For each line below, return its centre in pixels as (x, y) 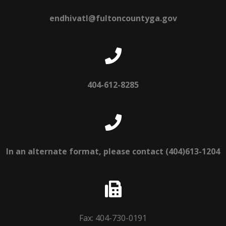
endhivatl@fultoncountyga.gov (113, 18)
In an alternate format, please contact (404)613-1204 (113, 151)
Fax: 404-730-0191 (113, 218)
